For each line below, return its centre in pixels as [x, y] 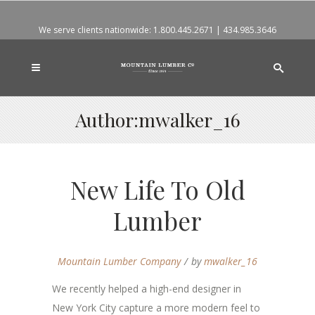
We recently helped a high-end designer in [147, 289]
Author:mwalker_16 [157, 120]
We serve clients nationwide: [96, 30]
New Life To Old [157, 190]
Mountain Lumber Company [119, 262]
